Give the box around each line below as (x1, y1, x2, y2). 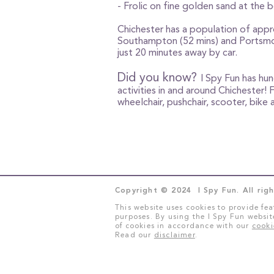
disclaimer (154, 231, 195, 239)
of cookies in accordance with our (115, 221, 252, 230)
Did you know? (117, 70, 201, 84)
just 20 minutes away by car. (117, 46, 237, 58)
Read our (115, 231, 154, 239)
